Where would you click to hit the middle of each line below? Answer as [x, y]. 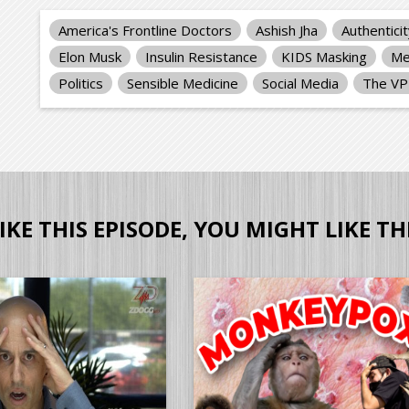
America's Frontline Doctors [145, 30]
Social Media [300, 83]
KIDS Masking [324, 56]
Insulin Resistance [201, 56]
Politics [81, 83]
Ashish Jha [287, 30]
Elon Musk [90, 56]
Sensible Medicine [183, 83]
